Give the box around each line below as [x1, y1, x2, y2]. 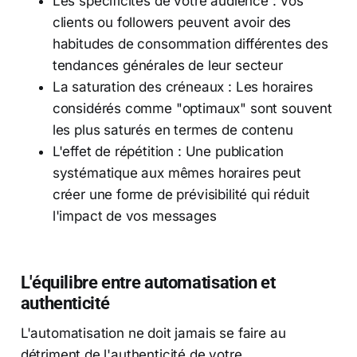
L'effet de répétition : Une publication [52, 143, 284, 159]
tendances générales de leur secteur [52, 57, 283, 73]
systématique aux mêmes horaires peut [52, 164, 301, 181]
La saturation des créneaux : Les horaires [52, 78, 313, 95]
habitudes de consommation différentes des [52, 35, 328, 52]
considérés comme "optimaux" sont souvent [52, 100, 332, 116]
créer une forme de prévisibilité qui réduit [52, 186, 310, 202]
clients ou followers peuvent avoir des [52, 14, 292, 30]
